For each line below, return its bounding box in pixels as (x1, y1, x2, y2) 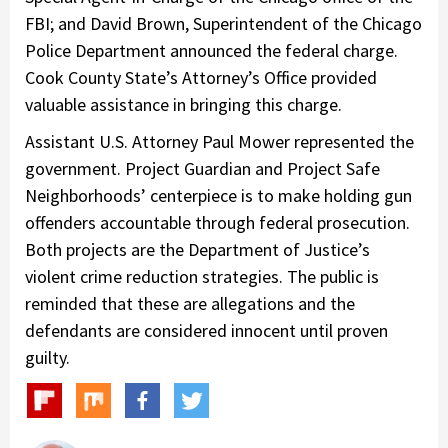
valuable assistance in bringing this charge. (25, 92, 342, 116)
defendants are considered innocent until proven (25, 318, 388, 342)
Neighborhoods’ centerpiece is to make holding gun (25, 183, 412, 207)
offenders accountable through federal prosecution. (25, 210, 410, 234)
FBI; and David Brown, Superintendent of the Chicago (25, 11, 422, 35)
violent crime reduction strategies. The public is (25, 264, 379, 288)
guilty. (25, 345, 70, 369)
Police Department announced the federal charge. (25, 38, 398, 62)
